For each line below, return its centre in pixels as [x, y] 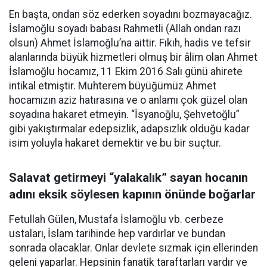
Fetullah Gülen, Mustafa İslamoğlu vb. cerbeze [116, 219]
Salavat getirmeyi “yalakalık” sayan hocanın [128, 178]
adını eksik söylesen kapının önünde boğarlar [132, 194]
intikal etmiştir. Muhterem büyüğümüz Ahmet [113, 86]
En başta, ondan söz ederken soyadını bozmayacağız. [131, 14]
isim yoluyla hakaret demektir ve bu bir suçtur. [115, 143]
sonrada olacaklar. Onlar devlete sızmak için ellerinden [133, 248]
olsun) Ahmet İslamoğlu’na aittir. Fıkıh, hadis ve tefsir [130, 43]
